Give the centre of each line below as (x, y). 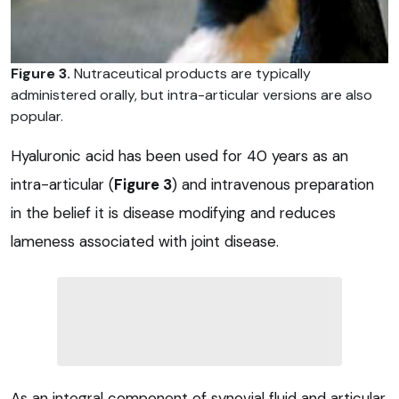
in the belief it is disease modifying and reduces (173, 212)
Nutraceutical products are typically (191, 73)
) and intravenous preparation (273, 184)
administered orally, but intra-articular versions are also (191, 94)
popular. (37, 116)
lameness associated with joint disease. (145, 241)
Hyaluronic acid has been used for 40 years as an (179, 155)
